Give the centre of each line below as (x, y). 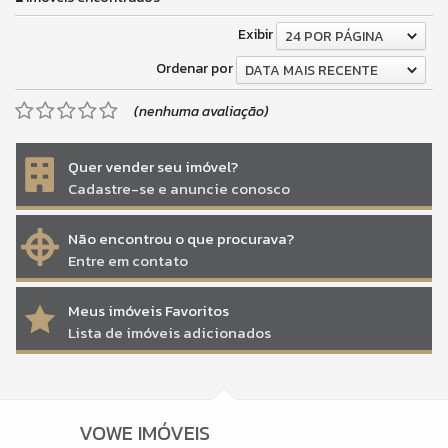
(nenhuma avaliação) (201, 112)
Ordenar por (194, 69)
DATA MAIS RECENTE (311, 71)
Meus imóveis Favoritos (148, 311)
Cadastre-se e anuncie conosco (179, 189)
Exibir (255, 35)
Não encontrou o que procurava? (181, 239)
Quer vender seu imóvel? (153, 167)
